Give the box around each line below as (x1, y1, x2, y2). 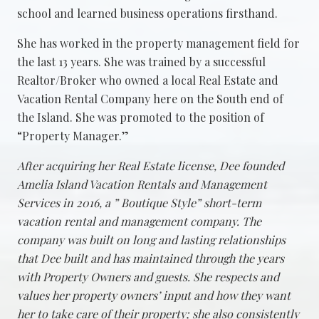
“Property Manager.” (17, 127, 129, 143)
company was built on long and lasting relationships (17, 231, 286, 247)
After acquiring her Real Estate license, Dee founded (17, 157, 284, 173)
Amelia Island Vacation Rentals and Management (17, 176, 267, 192)
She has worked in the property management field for (17, 35, 300, 51)
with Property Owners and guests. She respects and (17, 268, 279, 284)
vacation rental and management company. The (17, 213, 261, 229)
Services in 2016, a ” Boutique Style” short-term (17, 194, 261, 210)
